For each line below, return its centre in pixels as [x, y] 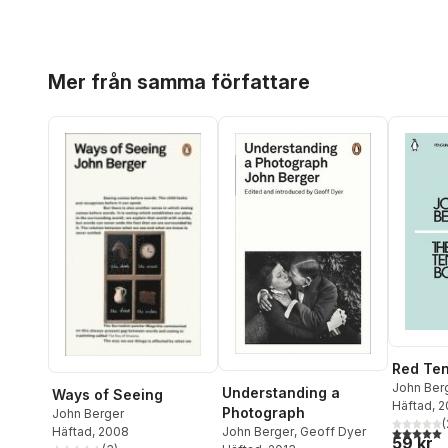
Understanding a [281, 392]
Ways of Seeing [107, 394]
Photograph [263, 412]
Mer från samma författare [179, 82]
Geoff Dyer [333, 431]
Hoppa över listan [109, 67]
